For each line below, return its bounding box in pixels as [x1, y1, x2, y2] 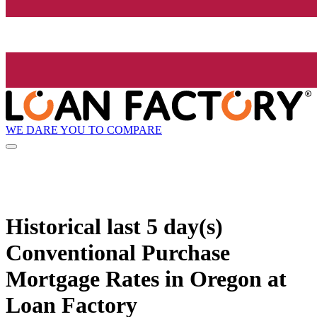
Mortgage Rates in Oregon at [6, 265, 287, 292]
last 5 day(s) [107, 213, 223, 239]
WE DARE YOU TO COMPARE [6, 123, 162, 136]
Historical [6, 213, 107, 239]
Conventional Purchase [6, 239, 230, 265]
